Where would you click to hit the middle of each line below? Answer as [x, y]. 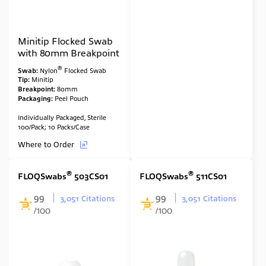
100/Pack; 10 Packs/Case [54, 127]
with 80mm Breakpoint [69, 52]
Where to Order [47, 144]
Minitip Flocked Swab [65, 40]
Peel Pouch [72, 98]
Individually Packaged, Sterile [63, 117]
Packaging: [36, 98]
